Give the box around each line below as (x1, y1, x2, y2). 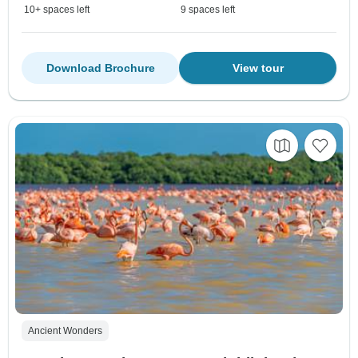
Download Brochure (46, 62, 155, 75)
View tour (232, 62, 284, 75)
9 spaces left (181, 4, 235, 16)
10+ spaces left (24, 4, 89, 16)
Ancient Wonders (28, 325, 102, 337)
